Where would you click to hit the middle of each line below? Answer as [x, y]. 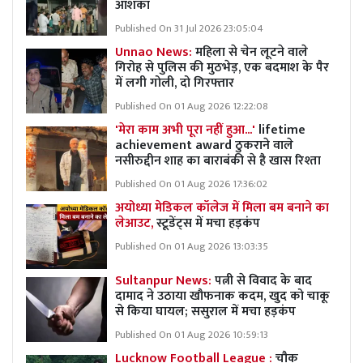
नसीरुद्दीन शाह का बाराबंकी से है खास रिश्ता [218, 161]
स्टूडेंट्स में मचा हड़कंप [208, 223]
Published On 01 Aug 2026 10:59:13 [192, 335]
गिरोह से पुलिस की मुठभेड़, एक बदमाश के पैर [222, 68]
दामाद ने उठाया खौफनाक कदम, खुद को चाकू [222, 296]
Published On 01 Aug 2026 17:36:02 [191, 184]
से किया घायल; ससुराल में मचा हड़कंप [205, 312]
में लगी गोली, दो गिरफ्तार [175, 83]
